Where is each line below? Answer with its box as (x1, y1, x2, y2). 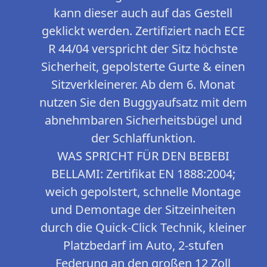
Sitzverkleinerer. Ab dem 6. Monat (51, 76, 235, 93)
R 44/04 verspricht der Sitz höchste (48, 41, 238, 57)
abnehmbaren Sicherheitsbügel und (44, 112, 242, 129)
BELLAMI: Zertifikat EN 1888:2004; (51, 166, 235, 182)
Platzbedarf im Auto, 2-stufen (63, 237, 223, 254)
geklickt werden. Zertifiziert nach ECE (41, 23, 245, 39)
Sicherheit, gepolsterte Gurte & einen (41, 58, 245, 75)
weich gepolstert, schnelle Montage (45, 184, 241, 200)
